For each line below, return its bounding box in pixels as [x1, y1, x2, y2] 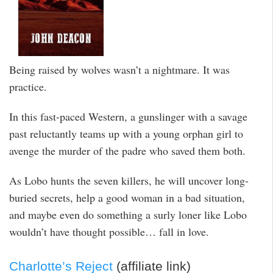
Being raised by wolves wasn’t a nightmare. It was [9, 62, 230, 77]
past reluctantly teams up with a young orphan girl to [9, 126, 243, 141]
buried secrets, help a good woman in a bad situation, [9, 190, 245, 205]
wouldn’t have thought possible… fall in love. [9, 224, 209, 239]
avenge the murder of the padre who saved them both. [9, 143, 246, 158]
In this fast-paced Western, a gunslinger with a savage [9, 109, 247, 124]
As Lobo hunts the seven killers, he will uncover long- [9, 172, 249, 188]
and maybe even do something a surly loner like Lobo [9, 207, 247, 222]
